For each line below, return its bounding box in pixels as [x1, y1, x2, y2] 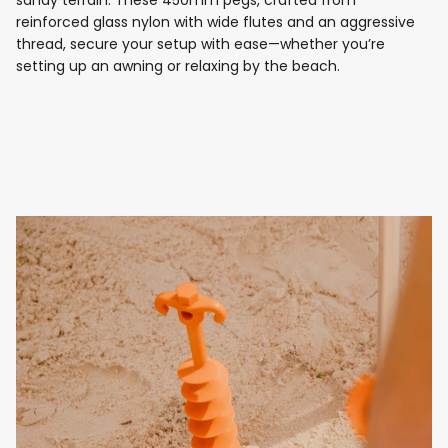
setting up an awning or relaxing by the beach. [16, 56, 340, 77]
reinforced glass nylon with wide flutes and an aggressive [16, 12, 415, 33]
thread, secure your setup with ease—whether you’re [16, 34, 385, 55]
